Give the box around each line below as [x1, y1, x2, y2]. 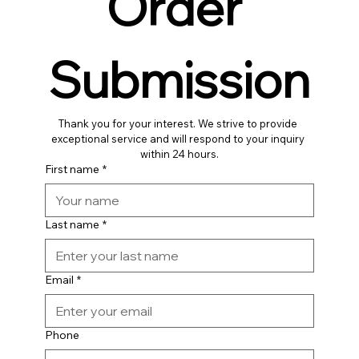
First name [44, 161, 99, 176]
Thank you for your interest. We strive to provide [58, 116, 298, 130]
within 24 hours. [139, 147, 219, 160]
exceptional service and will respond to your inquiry [51, 131, 305, 145]
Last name [44, 216, 99, 232]
